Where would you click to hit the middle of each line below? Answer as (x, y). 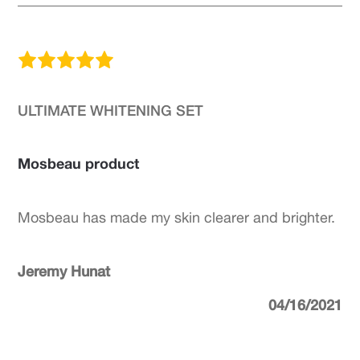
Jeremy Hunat (64, 271)
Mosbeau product (79, 163)
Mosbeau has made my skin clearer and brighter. (177, 217)
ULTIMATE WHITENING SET (111, 110)
